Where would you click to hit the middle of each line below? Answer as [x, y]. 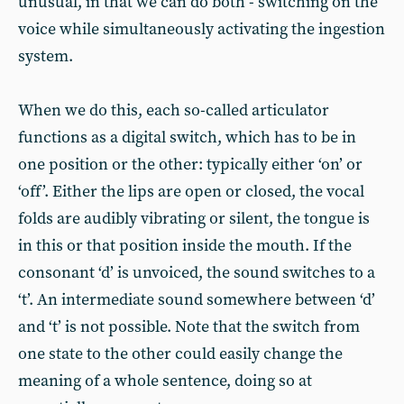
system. [46, 56]
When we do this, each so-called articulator [174, 110]
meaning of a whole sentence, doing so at [165, 381]
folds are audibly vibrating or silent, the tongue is [194, 219]
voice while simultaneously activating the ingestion [202, 29]
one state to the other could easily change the [180, 354]
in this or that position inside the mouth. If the [185, 246]
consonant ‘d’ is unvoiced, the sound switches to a [197, 273]
